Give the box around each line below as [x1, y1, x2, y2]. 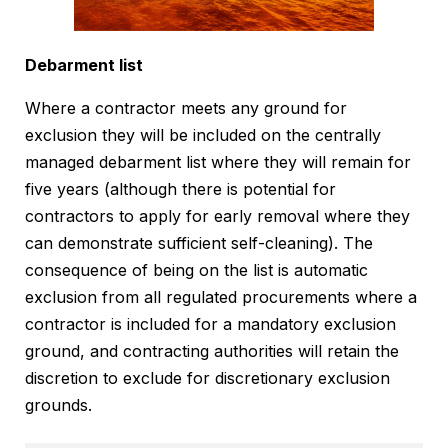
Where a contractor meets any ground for [25, 98, 347, 119]
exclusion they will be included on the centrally [25, 125, 381, 146]
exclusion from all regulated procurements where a [25, 287, 417, 308]
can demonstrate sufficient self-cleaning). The [25, 233, 373, 254]
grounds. [25, 395, 92, 416]
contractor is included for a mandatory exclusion [25, 314, 396, 335]
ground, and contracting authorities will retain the [25, 341, 399, 362]
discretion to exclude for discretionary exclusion [25, 368, 390, 389]
